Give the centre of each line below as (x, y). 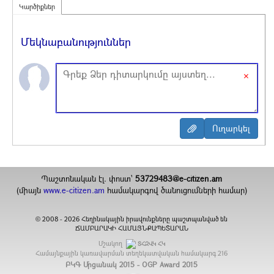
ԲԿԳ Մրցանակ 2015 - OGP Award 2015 (132, 265)
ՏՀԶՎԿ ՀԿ (151, 244)
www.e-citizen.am (74, 190)
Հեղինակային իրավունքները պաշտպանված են (155, 219)
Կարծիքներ (37, 6)
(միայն (30, 190)
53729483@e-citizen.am (179, 179)
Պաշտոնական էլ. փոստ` (88, 179)
